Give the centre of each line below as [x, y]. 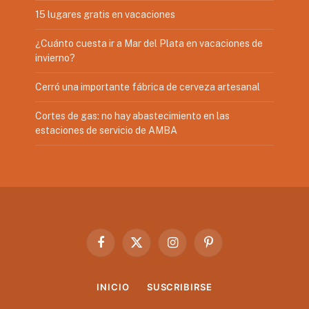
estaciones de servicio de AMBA [106, 131]
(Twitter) [153, 261]
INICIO [113, 287]
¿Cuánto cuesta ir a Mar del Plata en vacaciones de [149, 44]
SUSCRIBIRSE [179, 287]
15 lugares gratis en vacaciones [105, 15]
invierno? [55, 58]
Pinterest [227, 248]
